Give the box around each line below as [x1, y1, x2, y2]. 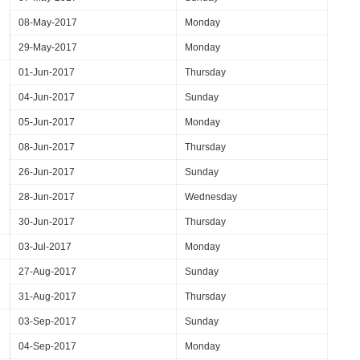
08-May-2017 [18, 17, 77, 28]
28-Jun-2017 [18, 191, 75, 202]
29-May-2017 [18, 42, 77, 53]
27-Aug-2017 [18, 266, 76, 277]
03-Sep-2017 [18, 316, 76, 327]
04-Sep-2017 [18, 341, 76, 352]
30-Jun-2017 [18, 216, 75, 227]
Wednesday [185, 191, 237, 202]
